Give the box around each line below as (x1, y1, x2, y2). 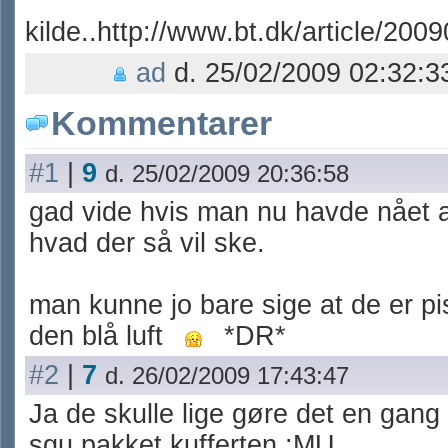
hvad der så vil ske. (29, 228, 265, 258)
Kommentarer (51, 104, 272, 142)
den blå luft (29, 321, 171, 351)
